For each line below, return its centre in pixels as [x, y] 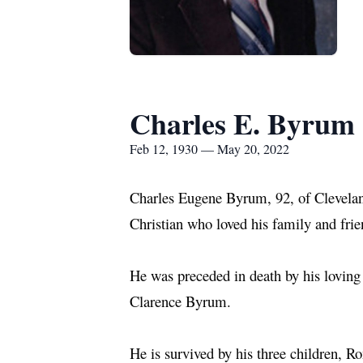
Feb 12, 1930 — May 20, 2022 [209, 149]
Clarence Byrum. [180, 301]
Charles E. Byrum [242, 123]
